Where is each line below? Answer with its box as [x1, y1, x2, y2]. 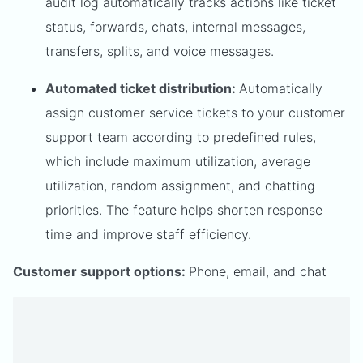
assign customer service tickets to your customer [45, 104, 345, 121]
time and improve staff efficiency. [45, 225, 255, 242]
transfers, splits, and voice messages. [45, 42, 274, 59]
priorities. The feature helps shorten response [45, 201, 322, 218]
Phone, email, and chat [189, 263, 327, 280]
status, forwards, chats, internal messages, [45, 18, 305, 35]
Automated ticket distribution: [45, 79, 239, 96]
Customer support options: [13, 263, 189, 280]
